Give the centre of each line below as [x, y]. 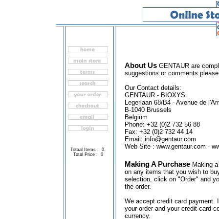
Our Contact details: [153, 88]
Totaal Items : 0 [88, 150]
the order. [138, 186]
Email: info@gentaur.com [160, 139]
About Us [142, 65]
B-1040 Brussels [148, 110]
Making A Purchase [158, 164]
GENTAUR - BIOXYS [155, 95]
